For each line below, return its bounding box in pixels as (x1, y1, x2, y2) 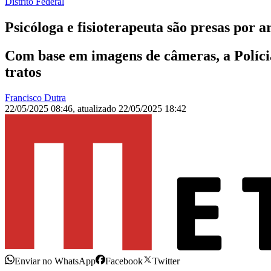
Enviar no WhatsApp (15, 256, 96, 267)
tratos (5, 64, 41, 80)
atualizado (77, 103, 119, 114)
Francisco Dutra (5, 93, 66, 103)
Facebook (105, 256, 143, 267)
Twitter (152, 256, 180, 267)
